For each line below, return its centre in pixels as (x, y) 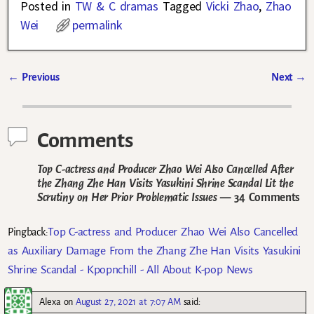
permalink (97, 25)
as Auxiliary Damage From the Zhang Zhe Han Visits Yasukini (155, 251)
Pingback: (28, 232)
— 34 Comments (259, 197)
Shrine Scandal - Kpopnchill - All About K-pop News (130, 269)
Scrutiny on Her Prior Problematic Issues (127, 197)
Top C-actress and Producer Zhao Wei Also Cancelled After (165, 169)
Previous (39, 77)
